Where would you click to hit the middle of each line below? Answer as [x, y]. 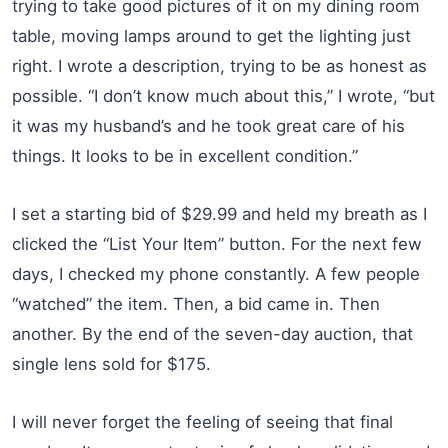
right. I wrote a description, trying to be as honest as [219, 65]
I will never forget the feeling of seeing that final [202, 421]
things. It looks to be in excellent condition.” [185, 155]
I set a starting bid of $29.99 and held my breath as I [219, 213]
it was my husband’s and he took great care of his [208, 125]
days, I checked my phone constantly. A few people [216, 273]
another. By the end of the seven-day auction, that [212, 333]
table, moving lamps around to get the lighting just [211, 35]
